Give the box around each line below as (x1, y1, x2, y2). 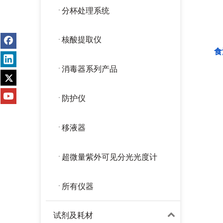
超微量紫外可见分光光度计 (62, 152, 157, 161)
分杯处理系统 (62, 6, 110, 15)
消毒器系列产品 (62, 65, 117, 74)
